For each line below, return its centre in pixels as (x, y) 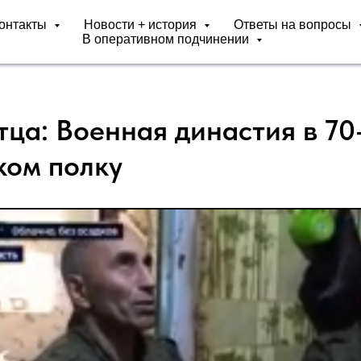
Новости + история (141, 25)
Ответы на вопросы (294, 25)
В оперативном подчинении (167, 39)
